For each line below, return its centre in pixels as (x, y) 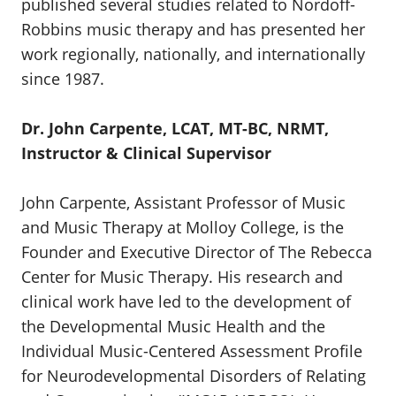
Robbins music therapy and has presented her (193, 29)
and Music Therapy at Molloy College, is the (183, 227)
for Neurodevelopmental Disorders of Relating (194, 376)
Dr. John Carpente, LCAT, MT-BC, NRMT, (175, 128)
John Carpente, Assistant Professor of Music (183, 202)
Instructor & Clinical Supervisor (146, 153)
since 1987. (63, 79)
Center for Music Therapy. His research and (182, 277)
